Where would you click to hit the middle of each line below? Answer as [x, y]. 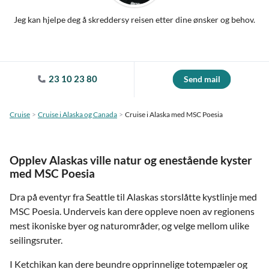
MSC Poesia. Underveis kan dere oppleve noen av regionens [132, 211]
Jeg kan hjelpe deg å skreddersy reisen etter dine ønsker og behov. [134, 20]
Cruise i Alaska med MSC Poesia [174, 114]
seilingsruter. [36, 240]
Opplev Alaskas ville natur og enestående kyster [131, 160]
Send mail [202, 79]
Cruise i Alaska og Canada [77, 114]
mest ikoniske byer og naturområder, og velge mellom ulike [129, 225]
